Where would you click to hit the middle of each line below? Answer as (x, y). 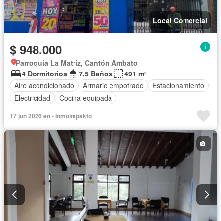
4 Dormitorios (44, 73)
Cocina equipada (86, 98)
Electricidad (32, 98)
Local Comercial (180, 20)
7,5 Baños (96, 73)
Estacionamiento (178, 86)
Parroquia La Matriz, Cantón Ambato (77, 62)
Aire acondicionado (44, 86)
